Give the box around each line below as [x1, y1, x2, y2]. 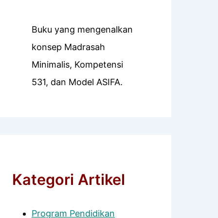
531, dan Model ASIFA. [32, 77, 123, 88]
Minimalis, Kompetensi [32, 59, 123, 70]
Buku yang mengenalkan [32, 24, 133, 35]
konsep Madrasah [32, 42, 105, 53]
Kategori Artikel [12, 170, 125, 189]
